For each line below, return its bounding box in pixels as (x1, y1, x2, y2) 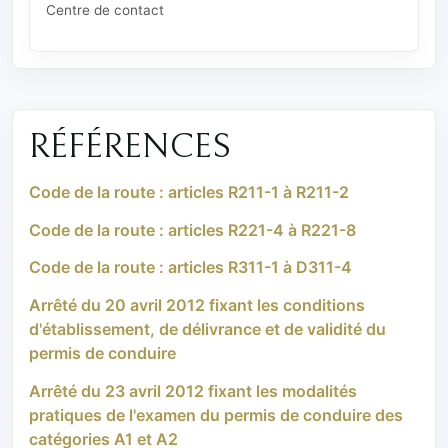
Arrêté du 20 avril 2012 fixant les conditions (29, 295, 365, 316)
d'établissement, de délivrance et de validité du (29, 319, 386, 340)
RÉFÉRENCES (29, 126, 231, 167)
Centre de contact (46, 2, 164, 19)
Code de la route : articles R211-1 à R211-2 (29, 182, 349, 203)
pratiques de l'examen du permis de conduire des (29, 404, 403, 425)
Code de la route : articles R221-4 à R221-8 (29, 219, 356, 240)
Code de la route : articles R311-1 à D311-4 (29, 257, 352, 278)
